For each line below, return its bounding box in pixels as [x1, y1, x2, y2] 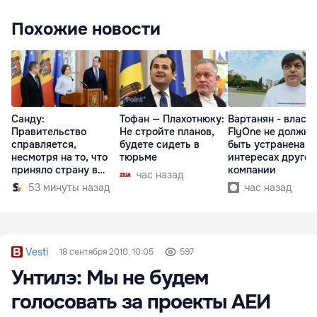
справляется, [11, 138, 76, 151]
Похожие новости [11, 18, 161, 40]
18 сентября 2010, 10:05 [59, 246, 154, 258]
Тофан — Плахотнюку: [120, 113, 224, 126]
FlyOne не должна [228, 125, 315, 139]
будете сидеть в [120, 138, 200, 151]
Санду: [11, 113, 45, 126]
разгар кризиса [11, 176, 88, 190]
